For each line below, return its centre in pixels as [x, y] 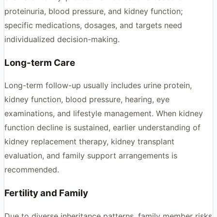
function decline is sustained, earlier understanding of [102, 128]
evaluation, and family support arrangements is [91, 156]
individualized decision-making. [62, 39]
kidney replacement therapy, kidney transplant [89, 142]
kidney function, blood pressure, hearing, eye [87, 100]
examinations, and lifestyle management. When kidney [104, 114]
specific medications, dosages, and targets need [93, 25]
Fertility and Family [46, 193]
